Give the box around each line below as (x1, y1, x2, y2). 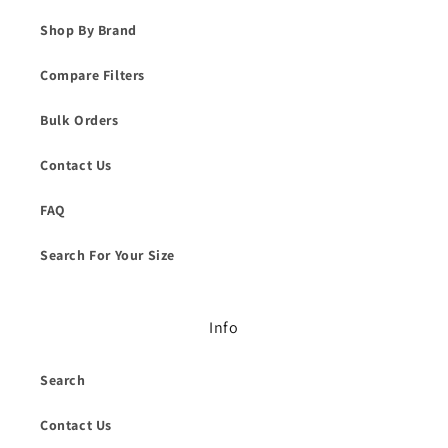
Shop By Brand (40, 21, 137, 40)
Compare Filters (40, 66, 145, 85)
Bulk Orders (40, 111, 119, 130)
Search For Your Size (40, 246, 175, 265)
